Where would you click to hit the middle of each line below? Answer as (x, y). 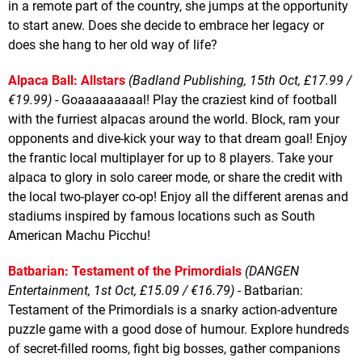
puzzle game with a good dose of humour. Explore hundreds (179, 329)
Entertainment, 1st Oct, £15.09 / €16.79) (121, 290)
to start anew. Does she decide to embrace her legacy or (166, 25)
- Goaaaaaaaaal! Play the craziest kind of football (194, 99)
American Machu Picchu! (79, 235)
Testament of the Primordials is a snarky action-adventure (173, 309)
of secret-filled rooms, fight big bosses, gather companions (174, 348)
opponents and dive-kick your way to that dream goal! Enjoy (178, 138)
